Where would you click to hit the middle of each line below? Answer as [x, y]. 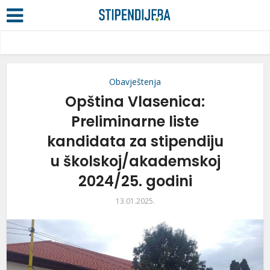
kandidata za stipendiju [135, 141]
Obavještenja [135, 82]
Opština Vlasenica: [135, 102]
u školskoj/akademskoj [135, 161]
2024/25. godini [135, 181]
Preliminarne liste [135, 121]
